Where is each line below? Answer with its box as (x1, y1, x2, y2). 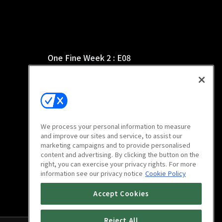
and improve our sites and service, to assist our (41, 131, 182, 141)
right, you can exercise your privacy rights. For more (41, 159, 196, 169)
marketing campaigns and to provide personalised (41, 140, 190, 150)
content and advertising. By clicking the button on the (41, 150, 199, 160)
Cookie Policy (145, 168, 186, 178)
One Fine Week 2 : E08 (48, 51, 131, 63)
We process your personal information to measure (41, 121, 191, 131)
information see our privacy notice (41, 168, 143, 178)
